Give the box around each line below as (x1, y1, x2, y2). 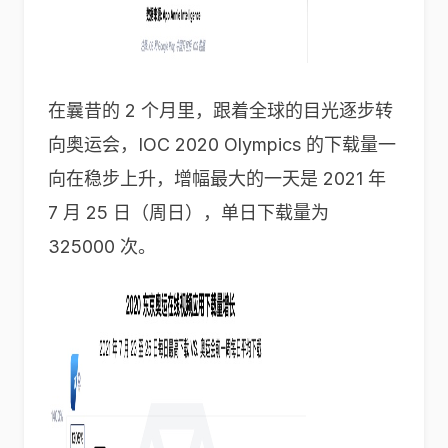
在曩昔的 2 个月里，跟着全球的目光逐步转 (48, 100, 393, 121)
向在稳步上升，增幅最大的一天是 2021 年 (48, 168, 386, 189)
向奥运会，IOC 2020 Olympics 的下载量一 (48, 134, 396, 155)
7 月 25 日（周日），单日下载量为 (48, 202, 329, 223)
